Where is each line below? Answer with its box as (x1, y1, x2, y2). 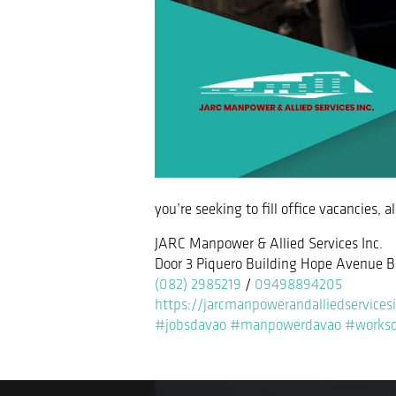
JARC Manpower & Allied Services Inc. (155, 237, 383, 251)
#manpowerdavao (230, 318, 341, 332)
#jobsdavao (155, 318, 226, 332)
